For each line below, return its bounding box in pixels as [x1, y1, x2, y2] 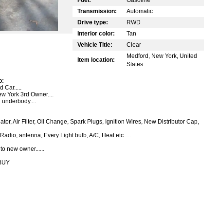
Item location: [77, 56, 115, 63]
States [127, 60, 143, 68]
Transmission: [77, 7, 117, 15]
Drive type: [77, 18, 108, 26]
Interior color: [77, 30, 115, 37]
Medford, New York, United [127, 52, 197, 59]
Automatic [127, 7, 153, 15]
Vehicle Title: [77, 41, 112, 48]
